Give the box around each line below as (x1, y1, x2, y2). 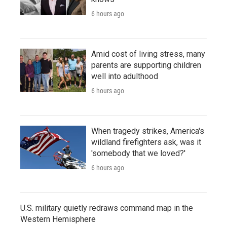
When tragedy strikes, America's (91, 126, 204, 136)
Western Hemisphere (20, 214, 96, 224)
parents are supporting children (91, 60, 201, 70)
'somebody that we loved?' (91, 148, 185, 158)
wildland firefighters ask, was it (91, 137, 201, 147)
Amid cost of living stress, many (91, 49, 205, 59)
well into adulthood (91, 71, 158, 81)
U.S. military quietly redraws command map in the (20, 203, 193, 213)
